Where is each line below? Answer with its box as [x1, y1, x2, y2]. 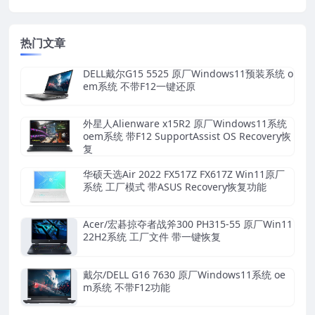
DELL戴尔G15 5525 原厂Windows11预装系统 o [83, 66, 293, 80]
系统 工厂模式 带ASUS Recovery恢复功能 [83, 179, 266, 193]
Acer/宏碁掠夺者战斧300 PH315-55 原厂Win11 [83, 217, 292, 231]
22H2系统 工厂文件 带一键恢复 [83, 230, 221, 244]
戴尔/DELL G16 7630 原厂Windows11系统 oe [83, 267, 285, 281]
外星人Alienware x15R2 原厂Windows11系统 [83, 116, 287, 130]
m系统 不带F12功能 [83, 280, 170, 294]
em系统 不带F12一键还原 [83, 79, 195, 93]
